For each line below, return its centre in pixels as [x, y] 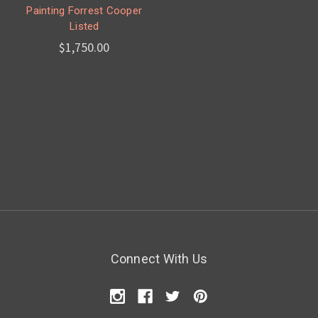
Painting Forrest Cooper [84, 11]
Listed [84, 27]
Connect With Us [159, 259]
